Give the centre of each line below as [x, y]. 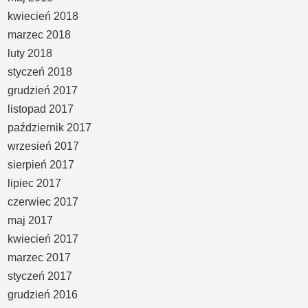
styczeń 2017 [40, 276]
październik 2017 [50, 127]
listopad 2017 [41, 109]
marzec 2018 [40, 34]
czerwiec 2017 [43, 201]
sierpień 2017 [41, 164]
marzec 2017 [40, 257]
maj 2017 [31, 220]
